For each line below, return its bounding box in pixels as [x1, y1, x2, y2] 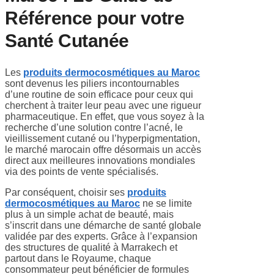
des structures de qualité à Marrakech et [5, 242, 177, 253]
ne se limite [140, 198, 192, 209]
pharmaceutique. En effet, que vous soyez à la [5, 111, 204, 122]
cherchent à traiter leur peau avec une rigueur [5, 100, 201, 111]
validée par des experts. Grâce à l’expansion [5, 231, 198, 242]
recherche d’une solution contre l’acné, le [5, 122, 183, 133]
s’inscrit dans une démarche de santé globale [5, 220, 201, 231]
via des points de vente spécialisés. [5, 166, 158, 177]
